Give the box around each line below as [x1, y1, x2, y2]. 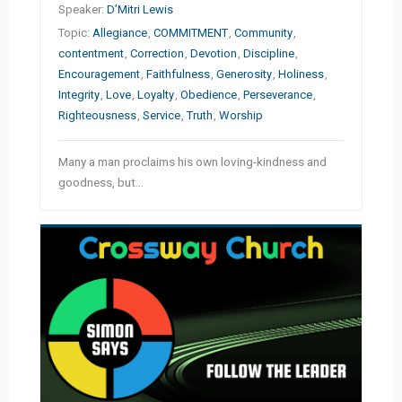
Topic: [58, 25, 93, 39]
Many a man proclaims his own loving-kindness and [58, 153, 328, 169]
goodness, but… [58, 174, 144, 189]
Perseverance [243, 87, 313, 101]
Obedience [180, 87, 238, 101]
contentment [58, 46, 125, 60]
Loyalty [137, 87, 175, 101]
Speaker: [58, 2, 108, 16]
